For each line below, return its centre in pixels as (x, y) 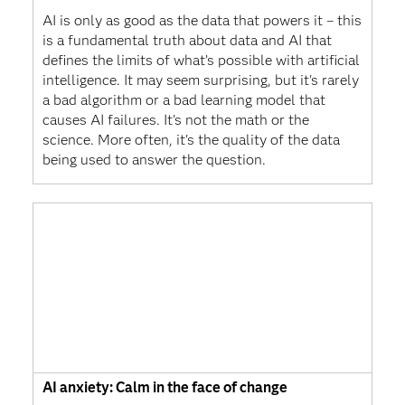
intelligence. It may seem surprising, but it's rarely (200, 80)
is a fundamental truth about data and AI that (187, 40)
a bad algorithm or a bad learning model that (184, 99)
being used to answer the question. (154, 159)
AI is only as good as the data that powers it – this (202, 20)
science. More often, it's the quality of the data (191, 139)
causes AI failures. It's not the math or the (175, 119)
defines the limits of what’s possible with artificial (201, 60)
